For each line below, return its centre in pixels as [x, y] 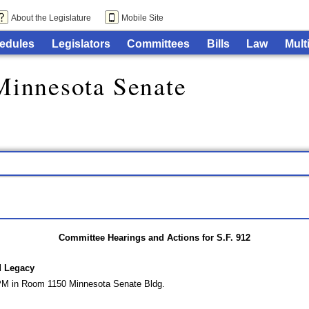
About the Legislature [51, 18]
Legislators [81, 43]
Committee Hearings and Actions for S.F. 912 [154, 237]
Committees [159, 43]
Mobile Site [142, 18]
